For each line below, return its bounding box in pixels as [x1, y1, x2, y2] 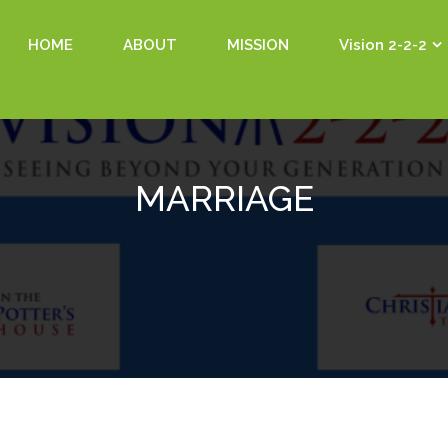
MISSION [227, 36, 289, 54]
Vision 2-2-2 [339, 36, 427, 54]
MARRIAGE [134, 178, 314, 219]
